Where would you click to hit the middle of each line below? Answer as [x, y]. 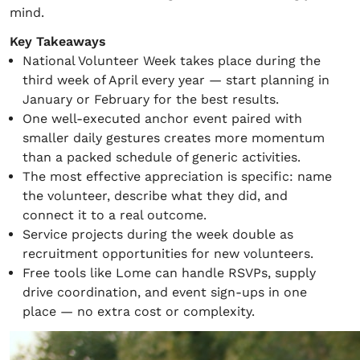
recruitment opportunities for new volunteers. [168, 254]
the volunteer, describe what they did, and [155, 196]
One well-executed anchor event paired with [162, 119]
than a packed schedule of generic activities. [162, 157]
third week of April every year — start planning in [176, 80]
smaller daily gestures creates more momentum [174, 138]
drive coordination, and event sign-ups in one [165, 292]
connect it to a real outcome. [115, 215]
